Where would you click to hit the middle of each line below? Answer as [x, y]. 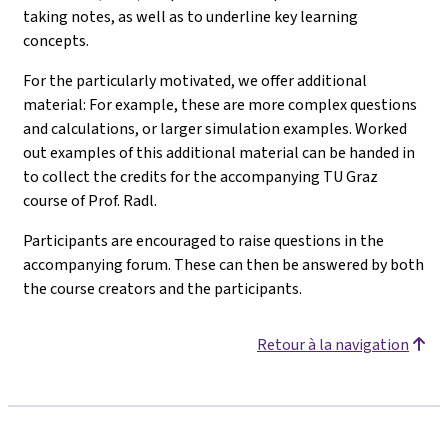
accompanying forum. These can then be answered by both [223, 264]
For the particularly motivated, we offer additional [195, 80]
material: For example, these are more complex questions [220, 104]
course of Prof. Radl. [90, 200]
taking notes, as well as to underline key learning [190, 16]
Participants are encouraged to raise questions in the [203, 240]
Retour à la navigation [333, 344]
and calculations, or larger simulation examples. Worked [215, 128]
